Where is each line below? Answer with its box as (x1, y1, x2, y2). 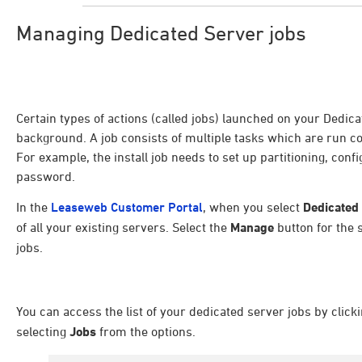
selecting (16, 323, 69, 339)
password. (16, 169, 75, 183)
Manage (230, 220, 274, 236)
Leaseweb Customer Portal (51, 200, 203, 216)
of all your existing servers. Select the (16, 220, 230, 235)
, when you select (203, 200, 303, 215)
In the (16, 200, 51, 215)
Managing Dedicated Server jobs (16, 21, 306, 45)
